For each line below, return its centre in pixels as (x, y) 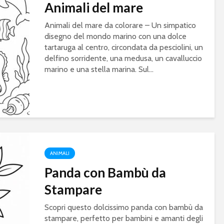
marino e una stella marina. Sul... (99, 69)
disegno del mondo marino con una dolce (115, 36)
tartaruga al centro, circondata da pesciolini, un (124, 47)
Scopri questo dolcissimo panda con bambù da (124, 207)
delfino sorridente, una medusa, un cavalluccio (123, 58)
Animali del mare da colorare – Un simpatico (120, 25)
